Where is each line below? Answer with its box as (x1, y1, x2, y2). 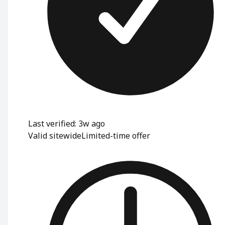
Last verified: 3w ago (28, 118, 105, 129)
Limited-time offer (81, 130, 150, 141)
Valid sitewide (28, 130, 81, 141)
